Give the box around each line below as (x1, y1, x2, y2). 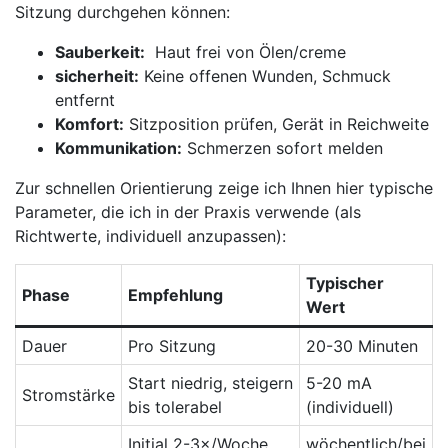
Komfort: (55, 113, 124, 134)
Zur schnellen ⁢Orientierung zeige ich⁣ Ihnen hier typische (15, 177, 433, 198)
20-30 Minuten (306, 335, 418, 356)
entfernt (55, 89, 115, 110)
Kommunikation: (55, 137, 182, 158)
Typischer (306, 272, 384, 293)
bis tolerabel (128, 396, 222, 417)
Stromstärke (22, 384, 115, 405)
